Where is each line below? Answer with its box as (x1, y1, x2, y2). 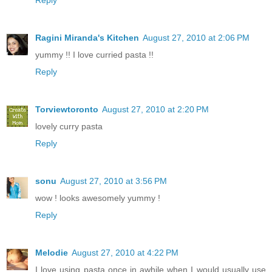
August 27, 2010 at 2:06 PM (143, 32, 250, 42)
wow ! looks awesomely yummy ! (35, 192, 160, 203)
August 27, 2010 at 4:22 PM (72, 247, 178, 257)
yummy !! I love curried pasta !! (35, 49, 154, 59)
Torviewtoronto (35, 104, 98, 114)
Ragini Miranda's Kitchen (35, 32, 139, 42)
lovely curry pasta (35, 121, 103, 131)
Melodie (35, 247, 68, 257)
